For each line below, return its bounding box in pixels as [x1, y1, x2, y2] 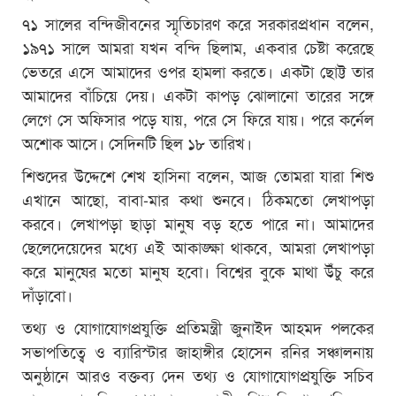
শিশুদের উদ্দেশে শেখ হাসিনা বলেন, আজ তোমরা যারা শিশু [22, 163, 374, 187]
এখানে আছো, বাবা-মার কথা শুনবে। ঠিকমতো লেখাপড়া [22, 187, 374, 210]
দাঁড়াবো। [22, 282, 72, 306]
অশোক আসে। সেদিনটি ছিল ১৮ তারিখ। [22, 130, 252, 154]
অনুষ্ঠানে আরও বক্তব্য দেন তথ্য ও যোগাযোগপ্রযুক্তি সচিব [22, 362, 374, 386]
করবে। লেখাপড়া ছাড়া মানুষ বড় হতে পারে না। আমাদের [22, 210, 374, 234]
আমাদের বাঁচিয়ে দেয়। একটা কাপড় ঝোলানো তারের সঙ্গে [22, 82, 374, 106]
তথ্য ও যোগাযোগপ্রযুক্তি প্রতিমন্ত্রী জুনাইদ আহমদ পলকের [22, 315, 374, 339]
